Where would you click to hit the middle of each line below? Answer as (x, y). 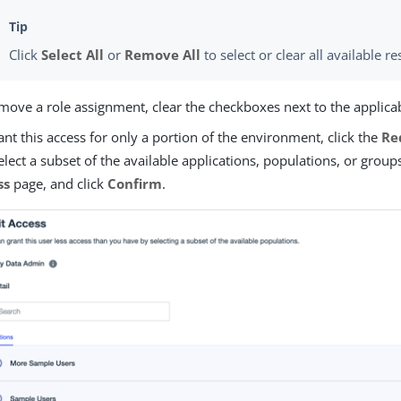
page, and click (59, 183)
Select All (73, 54)
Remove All (163, 54)
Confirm (135, 183)
